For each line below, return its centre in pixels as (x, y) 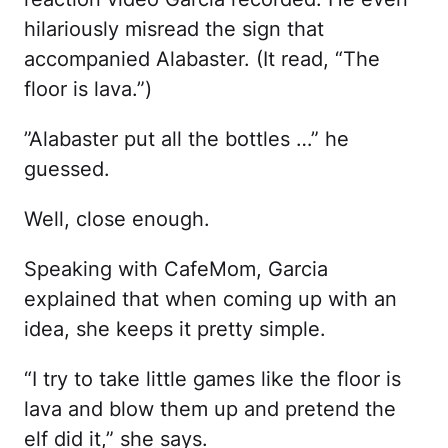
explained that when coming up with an (210, 298)
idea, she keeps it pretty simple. (175, 328)
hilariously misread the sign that (174, 28)
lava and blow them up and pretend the (210, 408)
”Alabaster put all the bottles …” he (186, 138)
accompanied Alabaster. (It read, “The (202, 58)
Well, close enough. (117, 218)
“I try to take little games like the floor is (212, 378)
